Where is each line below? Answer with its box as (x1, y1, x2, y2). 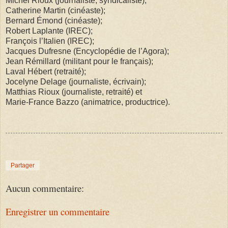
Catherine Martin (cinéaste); (6, 6, 105, 15)
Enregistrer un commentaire (6, 205, 109, 218)
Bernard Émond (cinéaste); (6, 16, 102, 25)
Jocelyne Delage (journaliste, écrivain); (6, 77, 146, 86)
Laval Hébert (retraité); (6, 67, 86, 76)
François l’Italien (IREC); (6, 36, 94, 45)
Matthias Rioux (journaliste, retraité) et (6, 87, 142, 96)
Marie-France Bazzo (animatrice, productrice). (6, 97, 170, 106)
